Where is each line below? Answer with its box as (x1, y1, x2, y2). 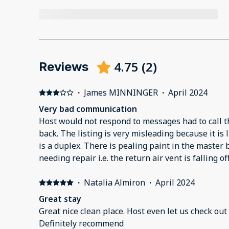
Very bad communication (39, 103, 137, 115)
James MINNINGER (83, 87, 158, 99)
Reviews (39, 59, 88, 75)
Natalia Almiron (83, 177, 145, 189)
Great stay (39, 193, 81, 205)
